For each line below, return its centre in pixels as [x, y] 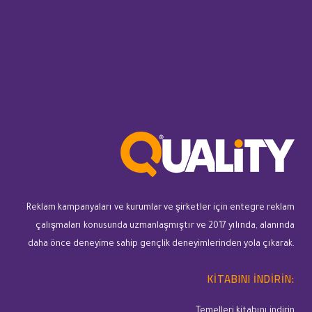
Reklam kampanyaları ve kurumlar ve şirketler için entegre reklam [161, 208]
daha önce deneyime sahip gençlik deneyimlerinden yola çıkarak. [161, 244]
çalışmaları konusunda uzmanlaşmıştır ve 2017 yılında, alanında [165, 226]
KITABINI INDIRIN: [251, 279]
